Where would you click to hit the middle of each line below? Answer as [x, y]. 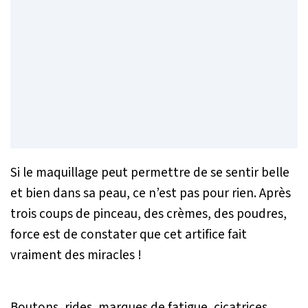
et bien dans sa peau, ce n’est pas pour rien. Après [151, 193]
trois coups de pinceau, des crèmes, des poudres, [148, 213]
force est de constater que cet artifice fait [129, 234]
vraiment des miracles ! [76, 255]
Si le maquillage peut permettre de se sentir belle [150, 172]
